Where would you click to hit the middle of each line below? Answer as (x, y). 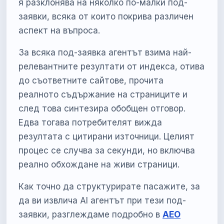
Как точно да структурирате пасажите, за (109, 186)
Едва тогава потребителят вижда (90, 122)
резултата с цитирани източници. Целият (107, 136)
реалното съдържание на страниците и (103, 94)
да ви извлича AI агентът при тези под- (102, 200)
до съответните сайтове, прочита (91, 80)
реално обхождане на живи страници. (99, 164)
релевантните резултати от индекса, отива (112, 66)
